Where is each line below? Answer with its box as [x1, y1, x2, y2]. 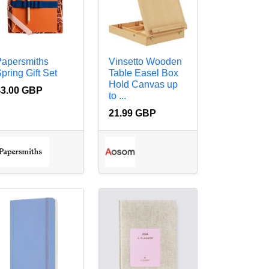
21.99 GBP [109, 107, 157, 118]
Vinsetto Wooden [109, 56, 183, 67]
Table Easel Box [109, 67, 179, 78]
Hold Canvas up [109, 79, 178, 89]
